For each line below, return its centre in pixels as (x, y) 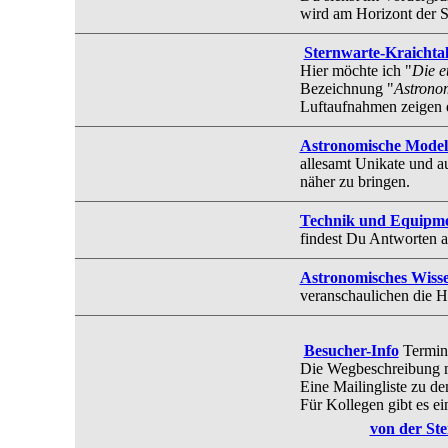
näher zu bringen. (354, 181)
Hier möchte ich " (355, 70)
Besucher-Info (351, 350)
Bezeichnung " (346, 88)
